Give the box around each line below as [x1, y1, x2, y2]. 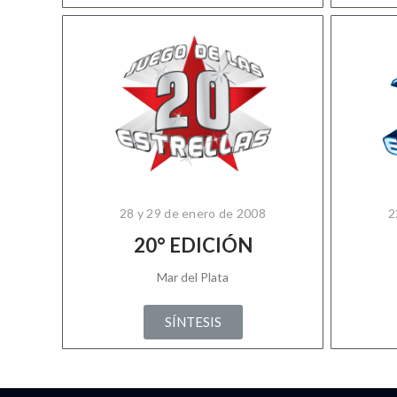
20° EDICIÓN [133, 233, 253, 257]
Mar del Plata [157, 269, 229, 284]
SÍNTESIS [164, 314, 222, 330]
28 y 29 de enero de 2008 [119, 206, 267, 221]
